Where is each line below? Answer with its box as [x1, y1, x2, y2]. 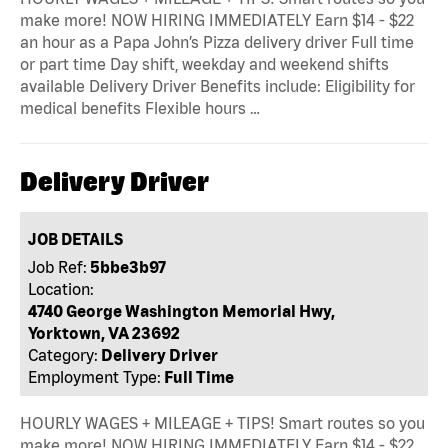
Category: [28, 345, 99, 364]
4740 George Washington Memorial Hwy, [28, 301, 336, 320]
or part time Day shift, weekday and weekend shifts [20, 54, 389, 73]
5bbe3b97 [90, 257, 167, 276]
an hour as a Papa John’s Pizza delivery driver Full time [20, 32, 414, 51]
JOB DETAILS [28, 229, 124, 248]
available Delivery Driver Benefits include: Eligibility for [20, 76, 415, 95]
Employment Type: [28, 367, 162, 386]
